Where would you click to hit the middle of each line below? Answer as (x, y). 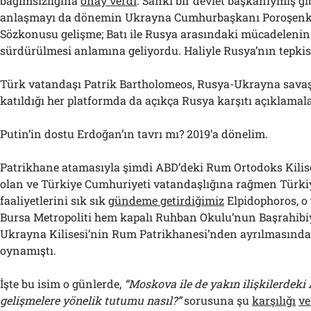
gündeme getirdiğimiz (167, 200)
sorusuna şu (217, 300)
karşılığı (274, 300)
